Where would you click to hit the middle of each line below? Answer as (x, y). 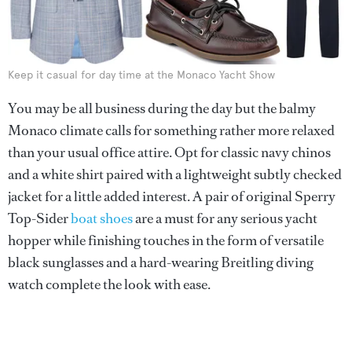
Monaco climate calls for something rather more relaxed (171, 130)
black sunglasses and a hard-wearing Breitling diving (161, 262)
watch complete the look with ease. (109, 284)
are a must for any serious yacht (225, 218)
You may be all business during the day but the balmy (162, 108)
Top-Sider (39, 218)
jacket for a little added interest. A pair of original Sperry (172, 196)
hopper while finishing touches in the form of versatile (166, 240)
